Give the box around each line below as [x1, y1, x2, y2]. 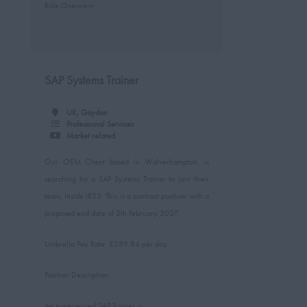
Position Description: [44, 269, 110, 280]
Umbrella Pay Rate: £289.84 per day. [44, 238, 169, 249]
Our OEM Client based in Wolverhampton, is [44, 156, 209, 167]
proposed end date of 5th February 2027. [44, 208, 180, 219]
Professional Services [66, 119, 134, 130]
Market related [66, 130, 115, 141]
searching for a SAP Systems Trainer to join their [44, 173, 209, 184]
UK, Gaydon [66, 107, 108, 118]
